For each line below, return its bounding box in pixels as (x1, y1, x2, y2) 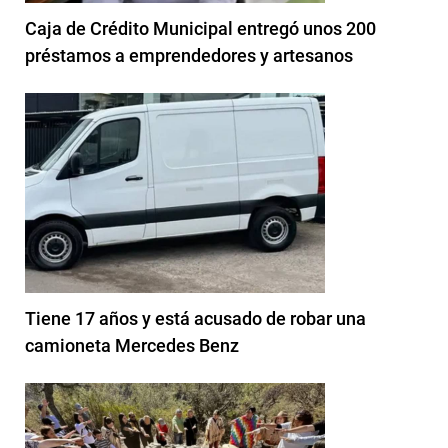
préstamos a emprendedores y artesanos (25, 44, 353, 66)
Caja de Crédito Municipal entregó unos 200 (25, 17, 376, 39)
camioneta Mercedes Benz (25, 334, 239, 356)
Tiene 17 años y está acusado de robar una (25, 307, 366, 329)
